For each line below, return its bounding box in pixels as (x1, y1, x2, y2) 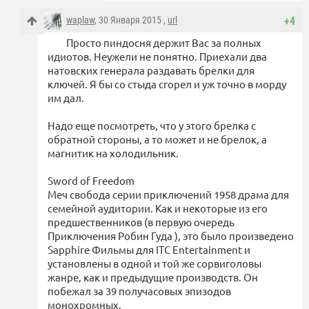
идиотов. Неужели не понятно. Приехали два (48, 49, 267, 63)
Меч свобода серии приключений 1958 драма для (48, 187, 289, 201)
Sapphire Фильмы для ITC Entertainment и (48, 242, 250, 256)
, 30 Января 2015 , (94, 14, 168, 26)
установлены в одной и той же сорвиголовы (48, 256, 261, 270)
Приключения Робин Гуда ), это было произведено (48, 228, 294, 242)
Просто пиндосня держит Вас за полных (66, 35, 261, 49)
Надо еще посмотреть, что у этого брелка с (48, 118, 256, 132)
